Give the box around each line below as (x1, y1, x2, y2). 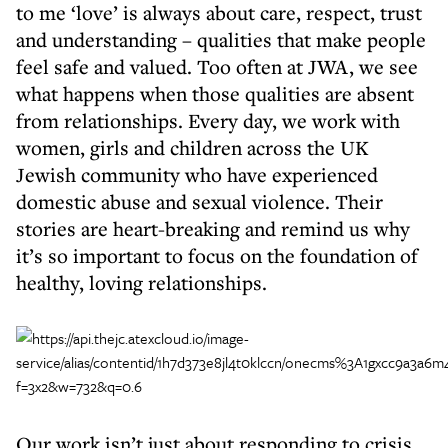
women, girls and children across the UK (16, 134, 368, 161)
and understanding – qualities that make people (16, 26, 426, 53)
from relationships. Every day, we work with (16, 107, 400, 134)
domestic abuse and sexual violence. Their (16, 188, 383, 215)
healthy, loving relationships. (16, 269, 267, 296)
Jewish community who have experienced (16, 161, 378, 188)
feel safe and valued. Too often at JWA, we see (16, 53, 418, 80)
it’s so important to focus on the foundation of (16, 242, 418, 269)
